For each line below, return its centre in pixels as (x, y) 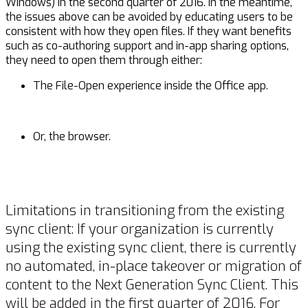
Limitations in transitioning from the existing (145, 210)
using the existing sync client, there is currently (151, 247)
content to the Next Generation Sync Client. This (152, 285)
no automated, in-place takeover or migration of (154, 266)
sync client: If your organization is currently (140, 229)
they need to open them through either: (104, 60)
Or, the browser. (72, 137)
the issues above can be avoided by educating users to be (149, 17)
